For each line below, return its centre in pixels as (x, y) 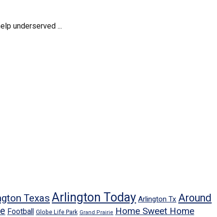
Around (195, 198)
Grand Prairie (96, 213)
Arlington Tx (157, 199)
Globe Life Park (57, 212)
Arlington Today (94, 198)
